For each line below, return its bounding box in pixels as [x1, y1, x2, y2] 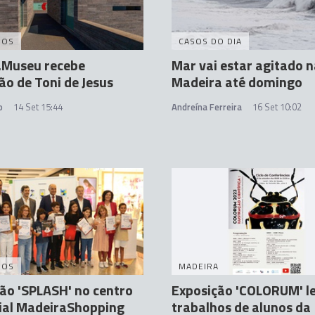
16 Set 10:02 [252, 100, 302, 115]
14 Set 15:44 [13, 100, 63, 115]
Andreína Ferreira [172, 100, 242, 115]
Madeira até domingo [172, 71, 302, 94]
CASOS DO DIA [179, 34, 242, 49]
